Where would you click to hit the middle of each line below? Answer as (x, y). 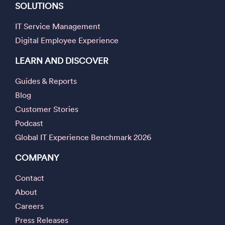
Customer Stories (47, 109)
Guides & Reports (46, 81)
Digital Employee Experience (67, 40)
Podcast (29, 123)
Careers (29, 206)
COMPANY (37, 158)
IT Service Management (58, 26)
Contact (30, 178)
